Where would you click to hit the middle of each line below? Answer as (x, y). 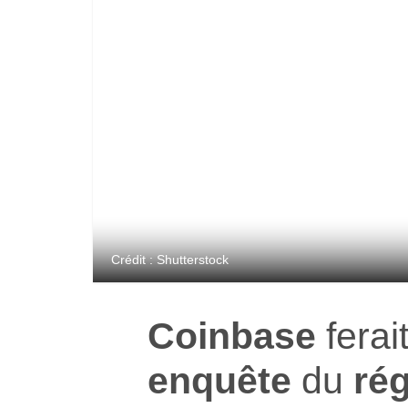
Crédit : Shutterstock (170, 259)
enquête (219, 380)
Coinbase (232, 335)
